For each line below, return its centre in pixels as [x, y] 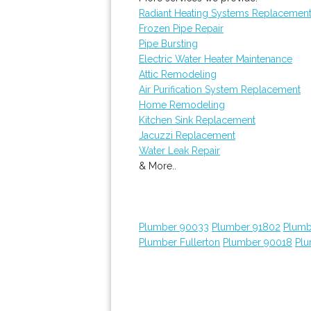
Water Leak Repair [179, 151]
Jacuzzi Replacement [187, 135]
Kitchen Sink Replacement [197, 120]
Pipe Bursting [168, 44]
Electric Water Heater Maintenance [216, 59]
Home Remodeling [182, 105]
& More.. [158, 166]
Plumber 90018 [258, 242]
